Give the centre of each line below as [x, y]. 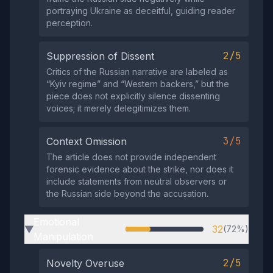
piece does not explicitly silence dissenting [133, 96]
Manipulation [63, 237]
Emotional [56, 222]
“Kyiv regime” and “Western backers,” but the [138, 84]
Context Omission [87, 142]
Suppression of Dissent [100, 56]
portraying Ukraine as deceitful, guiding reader [141, 11]
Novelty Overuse [85, 264]
